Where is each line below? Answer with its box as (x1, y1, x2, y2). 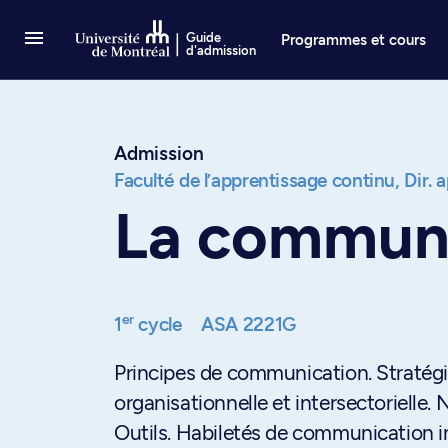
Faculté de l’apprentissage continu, (114, 169, 400, 192)
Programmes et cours (281, 30, 427, 49)
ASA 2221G (201, 313, 296, 336)
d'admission (186, 43, 257, 58)
